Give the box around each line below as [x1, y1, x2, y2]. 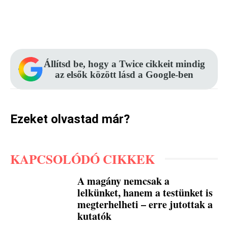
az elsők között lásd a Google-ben [55, 69, 193, 80]
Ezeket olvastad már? [10, 111, 130, 126]
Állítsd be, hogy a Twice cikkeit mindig [43, 58, 205, 69]
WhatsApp [177, 18, 214, 28]
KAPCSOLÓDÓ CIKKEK [10, 149, 155, 168]
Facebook [34, 18, 68, 28]
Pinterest [105, 18, 137, 28]
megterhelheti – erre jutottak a [77, 196, 213, 212]
